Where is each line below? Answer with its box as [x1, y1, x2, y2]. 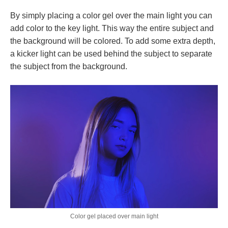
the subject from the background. [10, 62, 127, 71]
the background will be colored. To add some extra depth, [10, 37, 215, 46]
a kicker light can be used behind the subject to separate [10, 49, 212, 59]
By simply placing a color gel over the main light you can [10, 11, 212, 20]
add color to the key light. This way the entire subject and [10, 24, 214, 33]
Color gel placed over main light [70, 212, 158, 220]
